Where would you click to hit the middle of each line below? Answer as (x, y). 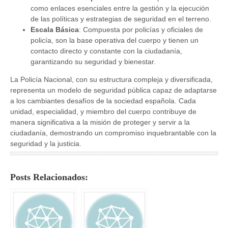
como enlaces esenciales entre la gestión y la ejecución (120, 8)
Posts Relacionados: (49, 177)
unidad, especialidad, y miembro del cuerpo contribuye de (103, 112)
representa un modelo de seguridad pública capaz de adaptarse (113, 90)
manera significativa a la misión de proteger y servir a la (100, 122)
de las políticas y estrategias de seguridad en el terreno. (121, 19)
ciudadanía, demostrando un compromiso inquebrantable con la (113, 133)
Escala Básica (55, 30)
